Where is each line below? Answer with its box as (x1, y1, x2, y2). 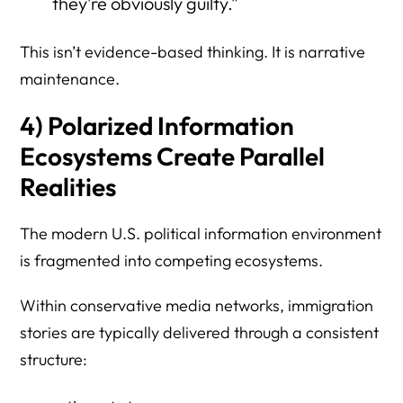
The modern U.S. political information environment (20, 222, 382, 244)
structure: (20, 348, 88, 370)
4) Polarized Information (20, 109, 295, 141)
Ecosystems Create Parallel (20, 139, 326, 172)
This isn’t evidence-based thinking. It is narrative (20, 40, 366, 62)
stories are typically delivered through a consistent (20, 321, 380, 343)
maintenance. (20, 67, 121, 89)
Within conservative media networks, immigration (20, 294, 374, 316)
